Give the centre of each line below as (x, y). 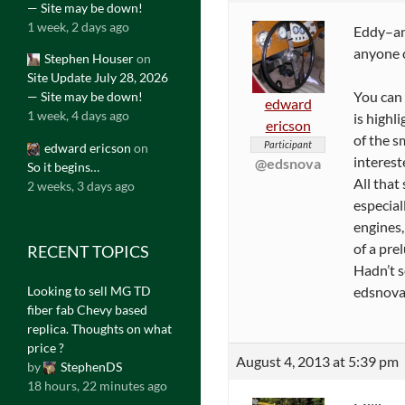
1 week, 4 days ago (78, 116)
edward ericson (88, 147)
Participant (288, 144)
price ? (46, 347)
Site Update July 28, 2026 (98, 78)
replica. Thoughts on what (99, 328)
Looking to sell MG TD (89, 290)
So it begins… (63, 166)
